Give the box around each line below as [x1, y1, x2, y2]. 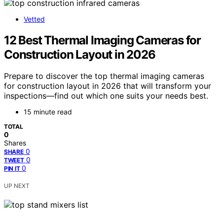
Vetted [24, 14, 45, 23]
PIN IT [4, 165, 20, 173]
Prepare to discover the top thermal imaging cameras [4, 71, 204, 81]
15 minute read [24, 108, 72, 116]
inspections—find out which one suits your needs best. [4, 91, 208, 101]
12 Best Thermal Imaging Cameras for [4, 33, 201, 47]
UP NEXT [4, 182, 30, 190]
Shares [4, 139, 26, 147]
